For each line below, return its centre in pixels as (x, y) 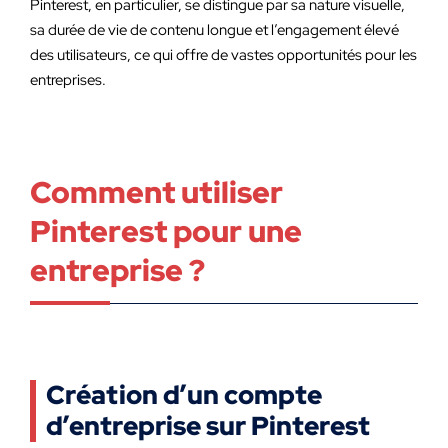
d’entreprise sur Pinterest (208, 426)
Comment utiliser (156, 192)
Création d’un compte (184, 395)
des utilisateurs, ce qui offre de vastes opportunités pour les (223, 55)
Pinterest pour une (166, 231)
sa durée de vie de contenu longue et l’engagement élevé (214, 30)
